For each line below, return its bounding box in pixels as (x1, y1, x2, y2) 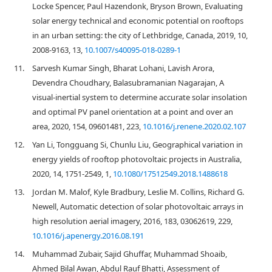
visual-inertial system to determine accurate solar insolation (32, 92, 247, 103)
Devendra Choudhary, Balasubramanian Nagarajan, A (32, 77, 224, 88)
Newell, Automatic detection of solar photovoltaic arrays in (32, 201, 243, 212)
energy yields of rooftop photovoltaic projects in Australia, (32, 154, 242, 165)
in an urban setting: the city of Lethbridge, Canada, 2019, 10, (32, 30, 248, 41)
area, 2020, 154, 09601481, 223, (32, 121, 143, 132)
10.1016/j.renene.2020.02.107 (143, 121, 246, 132)
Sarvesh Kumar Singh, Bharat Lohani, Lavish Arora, (32, 63, 214, 73)
